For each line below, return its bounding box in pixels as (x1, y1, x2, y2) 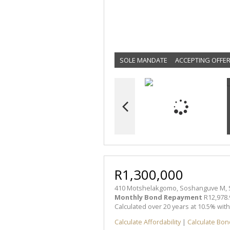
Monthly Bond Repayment (114, 192, 202, 202)
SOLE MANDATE (120, 55, 167, 65)
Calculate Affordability (114, 217, 181, 227)
